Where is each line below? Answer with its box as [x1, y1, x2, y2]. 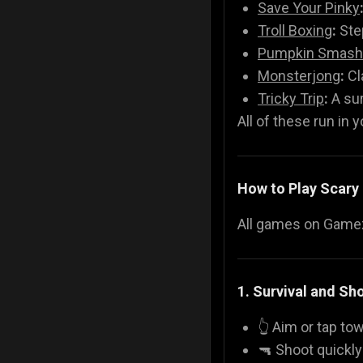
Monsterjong [258, 66, 340, 84]
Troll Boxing [258, 21, 332, 39]
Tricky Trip [258, 89, 324, 107]
